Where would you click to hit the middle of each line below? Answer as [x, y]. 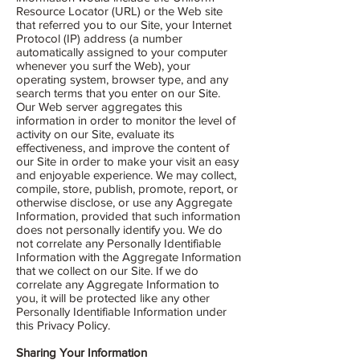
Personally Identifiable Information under [121, 311]
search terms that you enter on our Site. [118, 93]
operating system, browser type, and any [122, 79]
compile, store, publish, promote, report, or [127, 188]
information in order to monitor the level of [126, 120]
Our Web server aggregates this [99, 106]
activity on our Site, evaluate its [95, 134]
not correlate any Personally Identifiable [119, 243]
